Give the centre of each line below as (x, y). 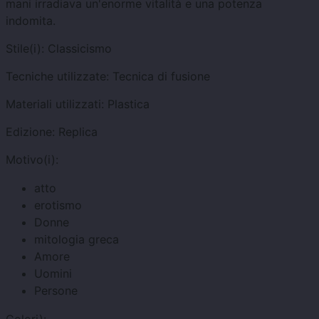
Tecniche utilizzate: (57, 77)
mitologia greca (77, 240)
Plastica (129, 104)
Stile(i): (25, 49)
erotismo (58, 205)
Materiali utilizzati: (55, 104)
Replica (78, 132)
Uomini (53, 274)
